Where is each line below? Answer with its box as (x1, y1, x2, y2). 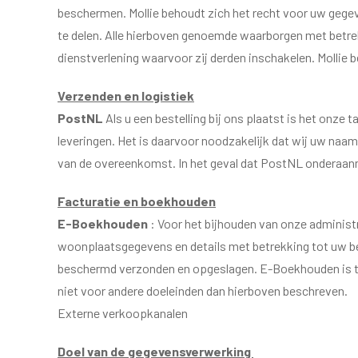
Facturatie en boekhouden (58, 193, 216, 209)
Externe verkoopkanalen (58, 305, 188, 320)
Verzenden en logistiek (58, 88, 194, 103)
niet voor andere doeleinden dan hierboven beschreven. (58, 283, 348, 298)
